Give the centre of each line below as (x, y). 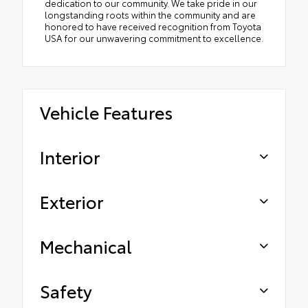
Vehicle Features (106, 112)
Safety (66, 291)
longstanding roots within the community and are (150, 15)
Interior (70, 157)
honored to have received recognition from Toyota (153, 26)
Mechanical (86, 246)
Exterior (71, 201)
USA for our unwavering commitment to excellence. (154, 38)
